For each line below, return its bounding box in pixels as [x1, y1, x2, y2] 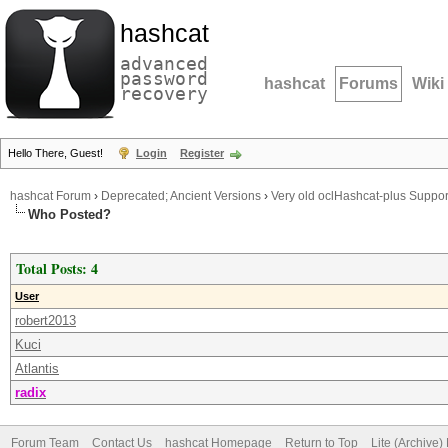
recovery [120, 83, 208, 104]
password [120, 68, 208, 89]
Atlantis [15, 361, 59, 376]
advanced [120, 53, 208, 74]
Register [180, 147, 224, 159]
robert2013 [15, 313, 76, 328]
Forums [339, 75, 398, 92]
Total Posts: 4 [16, 258, 98, 279]
